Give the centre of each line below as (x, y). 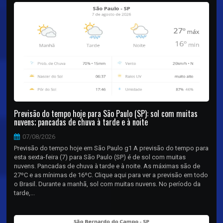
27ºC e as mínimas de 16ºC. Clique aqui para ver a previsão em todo (111, 175)
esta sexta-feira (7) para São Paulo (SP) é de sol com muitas (100, 157)
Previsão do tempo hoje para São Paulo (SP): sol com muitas (106, 113)
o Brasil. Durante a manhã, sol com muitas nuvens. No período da (108, 184)
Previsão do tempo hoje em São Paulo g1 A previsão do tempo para (111, 148)
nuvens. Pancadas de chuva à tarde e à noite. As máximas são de (107, 166)
